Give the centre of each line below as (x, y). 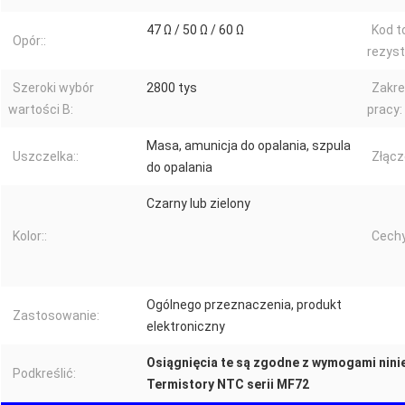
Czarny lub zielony (198, 204)
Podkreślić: (44, 374)
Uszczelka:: (46, 157)
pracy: (385, 110)
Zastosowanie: (56, 316)
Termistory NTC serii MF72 (228, 385)
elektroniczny (186, 327)
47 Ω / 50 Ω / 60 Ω (195, 30)
